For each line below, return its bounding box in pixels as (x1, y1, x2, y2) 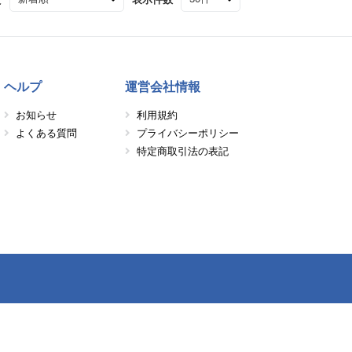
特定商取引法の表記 (137, 145, 229, 157)
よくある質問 (15, 127, 77, 139)
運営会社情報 (125, 80, 201, 93)
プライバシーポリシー (137, 127, 240, 139)
